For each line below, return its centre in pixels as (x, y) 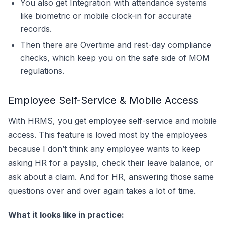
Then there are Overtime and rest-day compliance (116, 45)
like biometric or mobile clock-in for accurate (106, 16)
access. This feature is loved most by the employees (108, 135)
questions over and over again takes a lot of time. (103, 191)
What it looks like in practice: (66, 215)
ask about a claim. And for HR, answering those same (111, 177)
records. (36, 29)
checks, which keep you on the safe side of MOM (115, 58)
